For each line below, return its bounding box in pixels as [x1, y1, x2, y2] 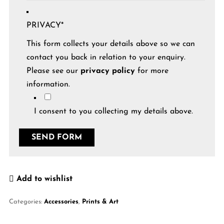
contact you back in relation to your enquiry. [26, 53, 185, 61]
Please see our [26, 66, 80, 75]
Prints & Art [81, 198, 118, 205]
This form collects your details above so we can [26, 39, 195, 48]
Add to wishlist [16, 174, 72, 183]
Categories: [8, 198, 44, 205]
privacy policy [80, 66, 135, 75]
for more [134, 66, 168, 75]
